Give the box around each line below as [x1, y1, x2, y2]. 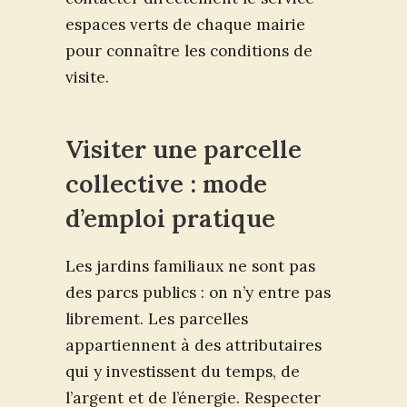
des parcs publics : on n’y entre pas [65, 283, 331, 303]
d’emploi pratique [65, 203, 275, 234]
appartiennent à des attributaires [65, 335, 322, 356]
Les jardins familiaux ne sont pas [65, 256, 315, 277]
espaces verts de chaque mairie [65, 15, 305, 35]
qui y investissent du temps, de [65, 362, 300, 382]
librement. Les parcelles [65, 309, 248, 330]
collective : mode [65, 168, 267, 200]
